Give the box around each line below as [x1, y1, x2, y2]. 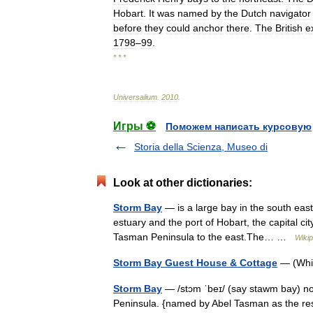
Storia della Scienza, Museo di [134, 141, 268, 152]
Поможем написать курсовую [166, 121, 312, 132]
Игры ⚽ [113, 120, 156, 132]
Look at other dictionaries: [113, 177, 252, 189]
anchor [193, 22, 224, 34]
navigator [270, 8, 311, 19]
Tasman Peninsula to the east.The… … [113, 231, 295, 242]
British [275, 22, 303, 34]
